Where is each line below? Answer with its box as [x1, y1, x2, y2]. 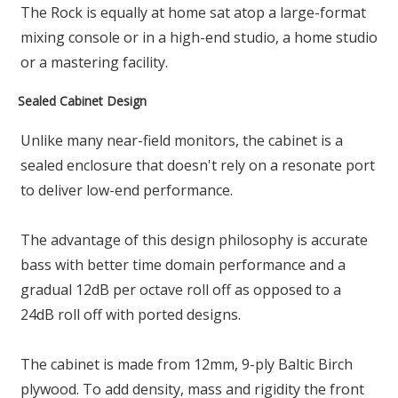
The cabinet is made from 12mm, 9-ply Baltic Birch [20, 354, 353, 375]
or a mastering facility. [20, 52, 168, 73]
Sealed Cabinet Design [18, 92, 147, 110]
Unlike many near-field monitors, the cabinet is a [20, 131, 343, 151]
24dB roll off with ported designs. [20, 305, 241, 325]
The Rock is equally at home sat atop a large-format [20, 3, 366, 23]
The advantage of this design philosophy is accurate [20, 230, 368, 251]
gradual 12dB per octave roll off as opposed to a [20, 280, 341, 300]
